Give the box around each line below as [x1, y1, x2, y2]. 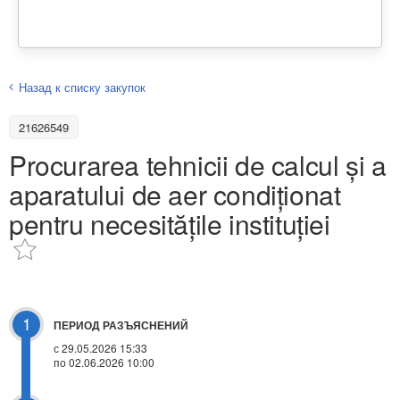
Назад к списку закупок [19, 78, 146, 96]
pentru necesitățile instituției [9, 204, 330, 243]
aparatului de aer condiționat [9, 174, 341, 213]
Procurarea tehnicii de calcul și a [9, 145, 387, 184]
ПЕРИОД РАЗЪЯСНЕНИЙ [54, 317, 188, 334]
